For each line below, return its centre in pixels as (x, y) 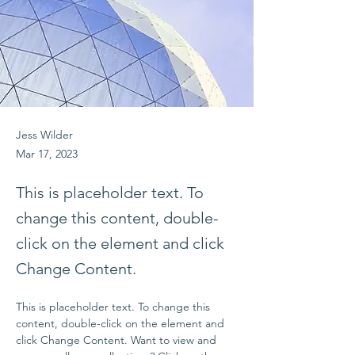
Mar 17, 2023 (47, 154)
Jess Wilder (44, 135)
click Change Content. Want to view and (118, 340)
